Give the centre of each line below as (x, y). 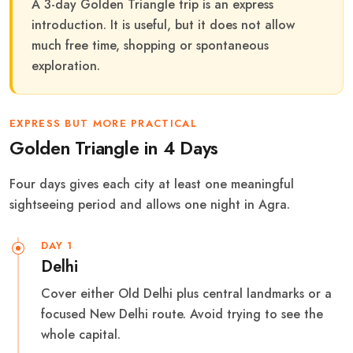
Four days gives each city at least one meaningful (152, 184)
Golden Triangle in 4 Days (114, 148)
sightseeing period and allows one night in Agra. (150, 204)
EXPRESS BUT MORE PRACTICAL (103, 123)
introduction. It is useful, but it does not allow (163, 24)
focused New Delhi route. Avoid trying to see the (182, 314)
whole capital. (81, 334)
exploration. (66, 65)
